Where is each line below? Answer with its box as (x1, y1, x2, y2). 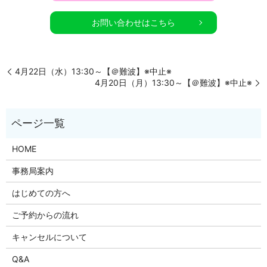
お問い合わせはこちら (92, 17, 175, 28)
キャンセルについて (11, 232, 87, 243)
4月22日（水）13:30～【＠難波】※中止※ (15, 66, 172, 77)
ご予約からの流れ (11, 210, 79, 221)
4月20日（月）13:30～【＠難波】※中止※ (95, 77, 252, 88)
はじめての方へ (11, 188, 70, 198)
